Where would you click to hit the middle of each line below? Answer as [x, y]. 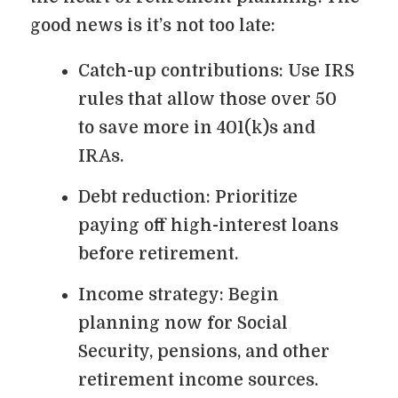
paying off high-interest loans [208, 226]
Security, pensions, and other [204, 352]
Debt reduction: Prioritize [188, 197]
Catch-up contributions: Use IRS [216, 71]
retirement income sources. [198, 380]
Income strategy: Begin [179, 295]
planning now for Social [183, 323]
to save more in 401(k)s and [197, 128]
